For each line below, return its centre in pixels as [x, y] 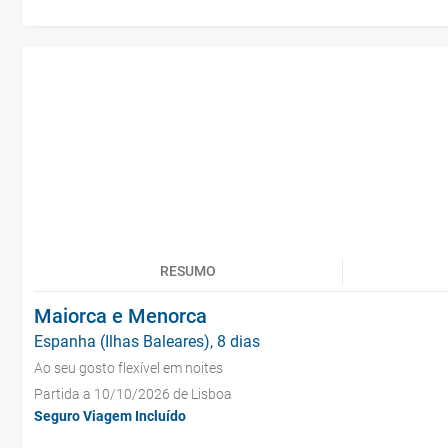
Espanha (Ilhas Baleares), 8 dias [147, 341]
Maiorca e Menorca [120, 316]
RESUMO [188, 271]
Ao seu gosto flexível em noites [128, 368]
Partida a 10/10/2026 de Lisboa [133, 394]
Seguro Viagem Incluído [110, 416]
